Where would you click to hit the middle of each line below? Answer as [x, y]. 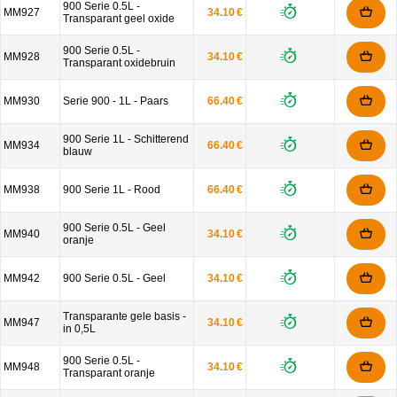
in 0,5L [79, 329]
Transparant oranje [109, 373]
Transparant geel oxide [119, 19]
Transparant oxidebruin [119, 63]
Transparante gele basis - [125, 316]
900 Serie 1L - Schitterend [126, 139]
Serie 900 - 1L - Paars [116, 101]
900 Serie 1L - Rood [112, 190]
